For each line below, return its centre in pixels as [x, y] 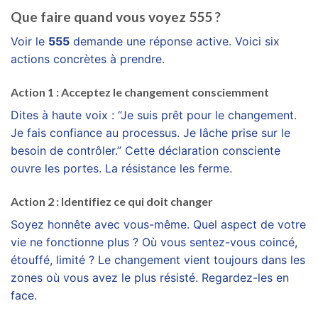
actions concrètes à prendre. [88, 59]
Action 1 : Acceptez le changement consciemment [140, 92]
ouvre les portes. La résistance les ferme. [121, 168]
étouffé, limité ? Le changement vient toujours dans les [158, 259]
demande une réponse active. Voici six [175, 41]
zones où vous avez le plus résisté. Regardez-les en [150, 277]
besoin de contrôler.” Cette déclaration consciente [146, 150]
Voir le [29, 41]
